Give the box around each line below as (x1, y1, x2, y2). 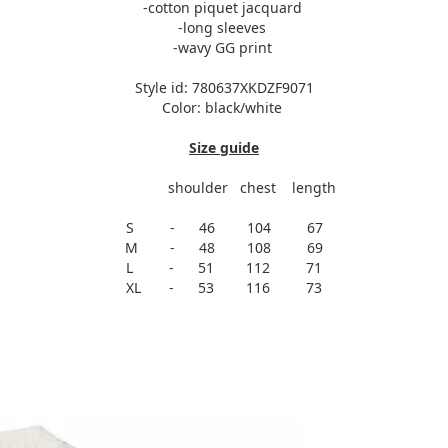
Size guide (189, 138, 259, 157)
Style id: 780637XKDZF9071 (134, 78, 314, 97)
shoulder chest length (112, 178, 336, 197)
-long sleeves (178, 18, 270, 37)
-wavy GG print (172, 38, 276, 57)
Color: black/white (162, 98, 286, 117)
